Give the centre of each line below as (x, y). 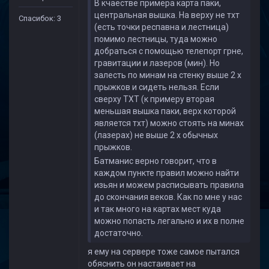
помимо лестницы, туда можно (156, 39)
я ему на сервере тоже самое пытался (164, 252)
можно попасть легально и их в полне (169, 221)
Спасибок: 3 (40, 18)
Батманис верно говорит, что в (156, 161)
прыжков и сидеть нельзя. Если (157, 87)
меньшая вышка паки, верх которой (165, 111)
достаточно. (119, 233)
